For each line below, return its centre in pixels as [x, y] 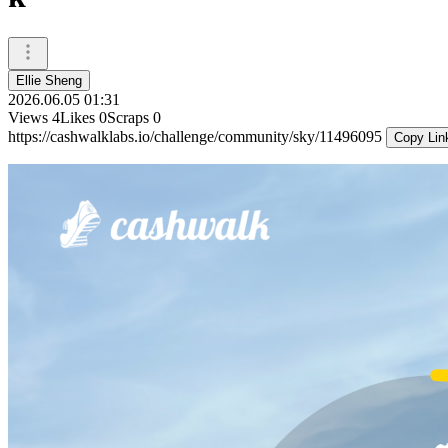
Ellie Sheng [49, 80]
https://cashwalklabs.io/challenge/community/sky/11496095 [197, 136]
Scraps [128, 117]
